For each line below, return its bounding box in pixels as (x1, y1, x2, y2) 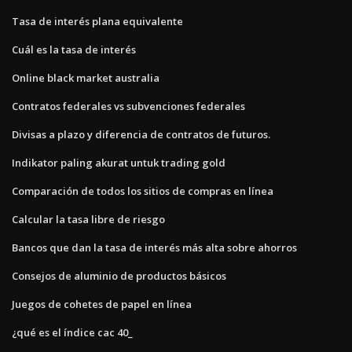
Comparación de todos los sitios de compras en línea (12, 183, 273, 198)
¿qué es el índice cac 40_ (12, 324, 133, 339)
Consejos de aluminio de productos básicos (12, 268, 226, 283)
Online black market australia (12, 70, 159, 85)
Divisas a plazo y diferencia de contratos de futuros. (12, 126, 270, 141)
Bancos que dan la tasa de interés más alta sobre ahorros (12, 240, 297, 255)
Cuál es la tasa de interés (12, 42, 136, 57)
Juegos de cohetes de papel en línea (12, 296, 192, 311)
